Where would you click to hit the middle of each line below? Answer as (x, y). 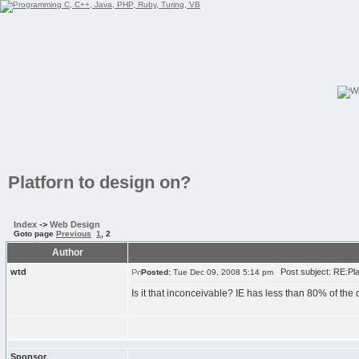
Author (67, 252)
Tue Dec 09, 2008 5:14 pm (222, 272)
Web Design (75, 224)
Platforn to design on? (99, 182)
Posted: (156, 272)
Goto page (35, 234)
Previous (74, 234)
